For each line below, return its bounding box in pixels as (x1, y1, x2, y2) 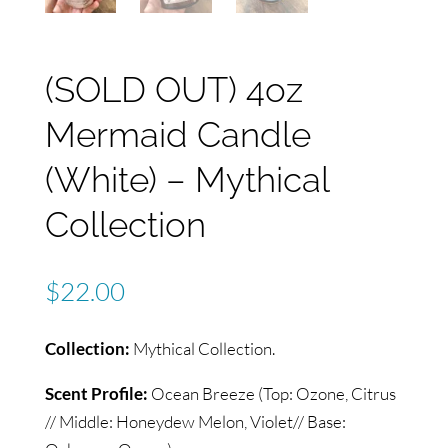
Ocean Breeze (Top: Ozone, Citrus (147, 383, 396, 405)
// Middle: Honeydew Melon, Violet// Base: (44, 411, 346, 433)
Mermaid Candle (44, 114, 311, 156)
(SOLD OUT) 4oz (44, 69, 303, 111)
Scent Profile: (44, 383, 148, 405)
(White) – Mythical (44, 159, 329, 201)
